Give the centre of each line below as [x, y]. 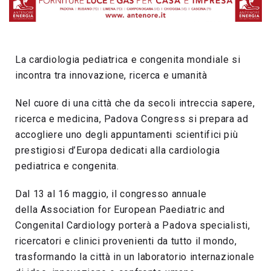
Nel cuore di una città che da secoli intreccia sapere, [135, 103]
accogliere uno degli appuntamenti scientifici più [127, 135]
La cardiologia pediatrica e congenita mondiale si [128, 60]
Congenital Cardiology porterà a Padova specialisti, [133, 226]
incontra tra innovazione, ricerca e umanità [111, 76]
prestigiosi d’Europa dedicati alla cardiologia [118, 151]
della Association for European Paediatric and [120, 210]
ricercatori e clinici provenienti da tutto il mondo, [126, 241]
